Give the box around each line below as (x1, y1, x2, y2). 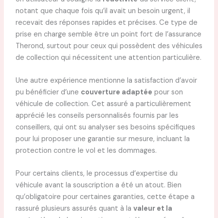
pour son (152, 88, 183, 97)
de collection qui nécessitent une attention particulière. (15, 53, 201, 62)
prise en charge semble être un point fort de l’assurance (15, 29, 201, 39)
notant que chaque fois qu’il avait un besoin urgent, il (15, 6, 190, 16)
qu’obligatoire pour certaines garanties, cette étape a (15, 192, 195, 202)
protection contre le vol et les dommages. (15, 146, 157, 156)
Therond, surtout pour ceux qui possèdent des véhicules (15, 41, 202, 51)
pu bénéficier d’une (15, 88, 81, 97)
